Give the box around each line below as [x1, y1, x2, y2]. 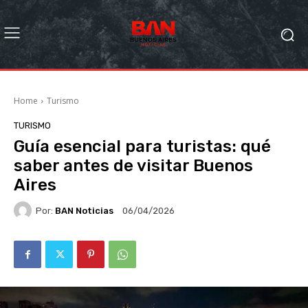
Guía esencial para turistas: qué [14, 137, 271, 156]
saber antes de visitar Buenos [14, 156, 253, 175]
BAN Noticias [55, 205, 113, 216]
